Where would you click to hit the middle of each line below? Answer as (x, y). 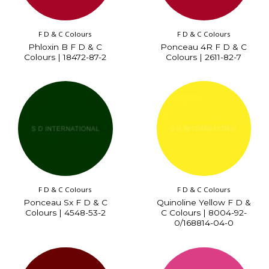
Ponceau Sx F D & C (65, 202)
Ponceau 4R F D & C (204, 47)
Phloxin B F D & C (65, 47)
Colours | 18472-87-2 (65, 57)
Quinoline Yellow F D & (204, 202)
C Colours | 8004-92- (204, 212)
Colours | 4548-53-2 (65, 212)
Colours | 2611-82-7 (204, 57)
